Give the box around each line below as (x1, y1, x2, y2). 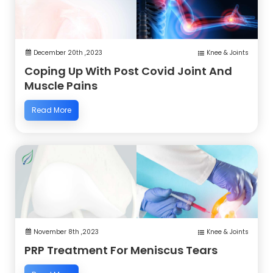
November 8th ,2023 (34, 227, 99, 236)
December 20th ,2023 (34, 48, 102, 57)
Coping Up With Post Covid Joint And (24, 63, 232, 79)
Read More (32, 104, 71, 115)
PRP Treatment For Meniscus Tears (24, 242, 218, 258)
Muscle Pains (24, 77, 97, 93)
